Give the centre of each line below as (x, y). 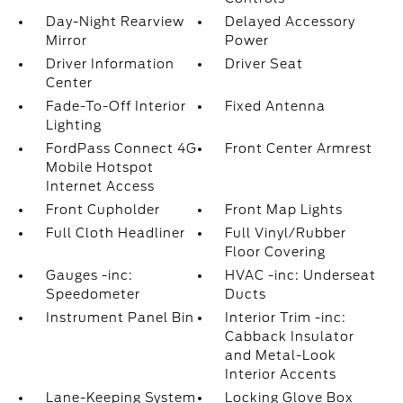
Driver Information (110, 64)
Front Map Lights (284, 210)
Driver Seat (264, 64)
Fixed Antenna (276, 106)
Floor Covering (276, 252)
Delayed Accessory (291, 22)
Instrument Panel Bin (120, 318)
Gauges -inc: (89, 275)
